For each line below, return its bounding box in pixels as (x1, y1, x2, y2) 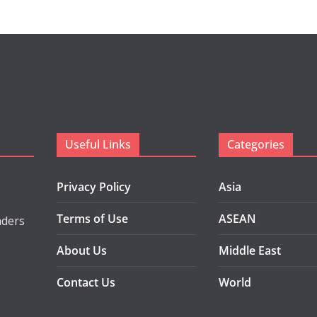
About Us (57, 243, 107, 258)
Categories (227, 137, 284, 152)
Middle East (219, 243, 281, 258)
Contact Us (57, 275, 115, 290)
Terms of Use (57, 211, 128, 226)
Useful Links (65, 137, 131, 152)
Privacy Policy (57, 179, 131, 195)
